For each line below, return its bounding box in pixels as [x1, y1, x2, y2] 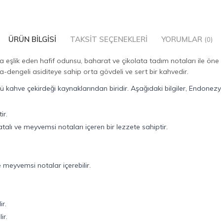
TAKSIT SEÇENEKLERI [70, 35, 147, 44]
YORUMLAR [161, 35, 204, 44]
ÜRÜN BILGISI [8, 35, 56, 44]
